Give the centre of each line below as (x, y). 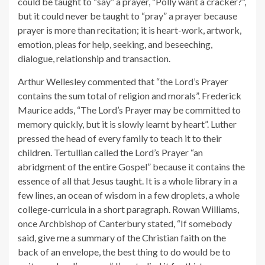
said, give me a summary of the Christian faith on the (122, 237)
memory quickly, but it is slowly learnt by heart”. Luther (127, 124)
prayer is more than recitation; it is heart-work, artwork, (130, 30)
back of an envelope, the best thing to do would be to (124, 251)
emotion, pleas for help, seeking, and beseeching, (115, 44)
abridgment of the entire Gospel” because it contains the (131, 166)
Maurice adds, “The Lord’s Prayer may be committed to (129, 109)
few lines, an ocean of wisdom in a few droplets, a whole (129, 195)
